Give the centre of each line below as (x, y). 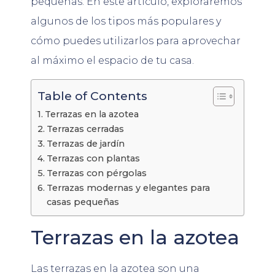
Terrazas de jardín (85, 143)
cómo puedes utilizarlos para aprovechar (136, 41)
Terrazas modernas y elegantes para (128, 188)
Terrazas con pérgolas (96, 173)
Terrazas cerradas (85, 129)
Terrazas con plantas (93, 158)
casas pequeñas (83, 202)
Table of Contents (92, 96)
